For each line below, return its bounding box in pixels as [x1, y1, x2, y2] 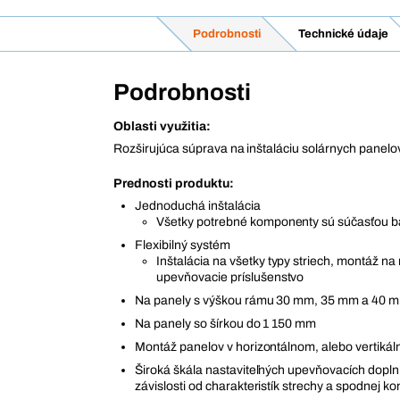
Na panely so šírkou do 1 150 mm [135, 317, 317, 331]
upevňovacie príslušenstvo [156, 271, 304, 285]
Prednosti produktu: [113, 177, 234, 191]
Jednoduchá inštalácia [135, 199, 261, 213]
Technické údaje [298, 28, 388, 41]
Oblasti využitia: [113, 120, 211, 134]
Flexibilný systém [135, 238, 230, 253]
